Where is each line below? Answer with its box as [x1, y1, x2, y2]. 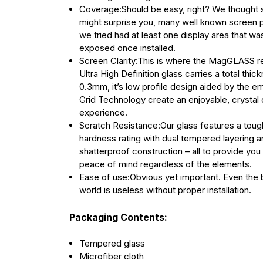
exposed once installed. [79, 42, 176, 54]
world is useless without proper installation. [79, 184, 251, 196]
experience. [79, 107, 127, 119]
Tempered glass [79, 238, 145, 249]
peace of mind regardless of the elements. [79, 159, 252, 170]
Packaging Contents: [69, 211, 167, 223]
